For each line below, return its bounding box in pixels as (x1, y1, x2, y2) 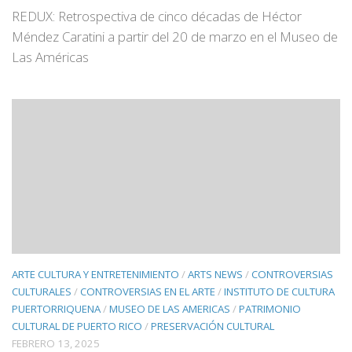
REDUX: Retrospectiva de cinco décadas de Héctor (12, 6, 302, 25)
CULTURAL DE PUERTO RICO (12, 318, 142, 333)
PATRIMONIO (239, 301, 301, 316)
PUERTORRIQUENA (12, 301, 101, 316)
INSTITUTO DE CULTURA (224, 284, 335, 299)
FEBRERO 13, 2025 (12, 335, 100, 350)
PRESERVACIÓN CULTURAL (151, 318, 274, 333)
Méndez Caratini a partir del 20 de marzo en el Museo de (12, 27, 338, 46)
